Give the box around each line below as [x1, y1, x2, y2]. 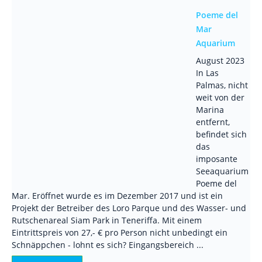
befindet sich [196, 129, 247, 140]
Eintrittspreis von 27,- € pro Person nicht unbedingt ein [12, 227, 227, 238]
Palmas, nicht [196, 80, 248, 91]
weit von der [196, 92, 244, 103]
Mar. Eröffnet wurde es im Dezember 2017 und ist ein [12, 190, 223, 201]
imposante [196, 153, 237, 164]
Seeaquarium [196, 166, 249, 177]
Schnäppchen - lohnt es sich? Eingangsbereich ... [12, 239, 204, 250]
